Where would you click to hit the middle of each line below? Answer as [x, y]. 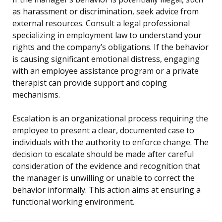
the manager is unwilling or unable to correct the [104, 178]
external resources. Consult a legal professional [101, 24]
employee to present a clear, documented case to [103, 131]
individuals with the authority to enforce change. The [111, 142]
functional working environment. [73, 202]
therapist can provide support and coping [90, 83]
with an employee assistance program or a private [106, 71]
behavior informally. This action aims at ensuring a [107, 190]
